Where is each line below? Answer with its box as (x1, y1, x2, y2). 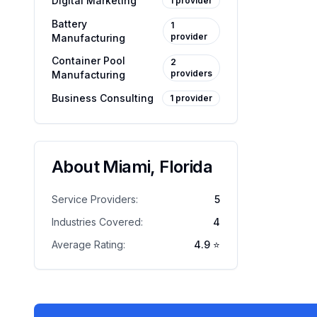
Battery (52, 18, 87, 30)
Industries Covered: (52, 216, 143, 228)
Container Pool (52, 54, 125, 67)
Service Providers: (52, 193, 138, 205)
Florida (159, 156, 213, 177)
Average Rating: (52, 238, 125, 250)
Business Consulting (52, 92, 154, 104)
